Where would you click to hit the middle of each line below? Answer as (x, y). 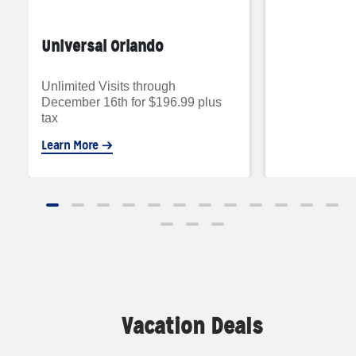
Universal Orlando (103, 46)
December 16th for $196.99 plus (132, 102)
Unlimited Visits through (109, 86)
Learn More (72, 145)
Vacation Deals (192, 326)
